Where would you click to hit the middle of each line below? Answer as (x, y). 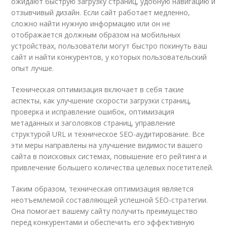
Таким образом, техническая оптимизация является (103, 188)
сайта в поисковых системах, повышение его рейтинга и (109, 156)
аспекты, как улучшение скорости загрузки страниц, (101, 100)
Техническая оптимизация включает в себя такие (98, 89)
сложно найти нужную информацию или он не (91, 23)
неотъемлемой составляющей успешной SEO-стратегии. (110, 200)
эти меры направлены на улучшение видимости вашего (107, 145)
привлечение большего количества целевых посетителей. (112, 167)
